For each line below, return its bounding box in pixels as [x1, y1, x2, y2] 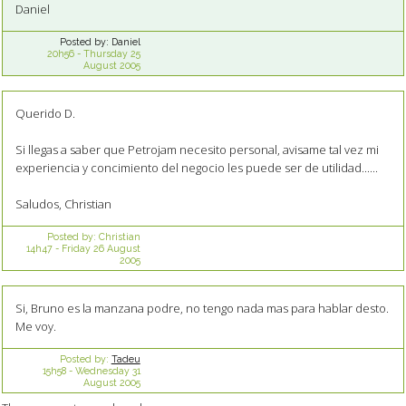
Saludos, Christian [14, 196, 111, 213]
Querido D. [14, 105, 75, 122]
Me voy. [14, 318, 56, 335]
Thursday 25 [82, 47, 140, 59]
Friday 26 [61, 242, 104, 254]
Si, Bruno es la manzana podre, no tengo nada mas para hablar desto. [14, 300, 389, 317]
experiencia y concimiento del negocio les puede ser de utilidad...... [14, 159, 378, 177]
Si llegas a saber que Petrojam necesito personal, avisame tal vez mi [14, 141, 379, 159]
